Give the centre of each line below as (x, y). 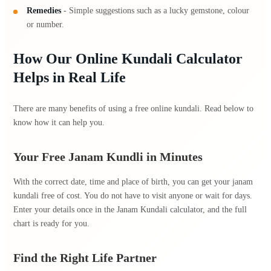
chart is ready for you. (51, 223)
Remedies (44, 10)
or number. (46, 24)
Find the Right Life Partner (85, 258)
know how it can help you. (59, 122)
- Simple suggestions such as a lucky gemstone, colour (155, 10)
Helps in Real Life (70, 77)
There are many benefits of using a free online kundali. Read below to (133, 108)
